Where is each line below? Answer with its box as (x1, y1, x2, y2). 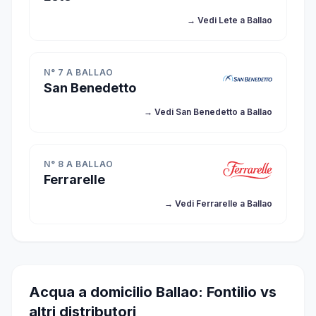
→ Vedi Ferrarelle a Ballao (164, 198, 272, 209)
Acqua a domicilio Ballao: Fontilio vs (29, 284, 276, 300)
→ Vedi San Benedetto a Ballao (144, 107, 272, 117)
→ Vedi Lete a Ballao (187, 15, 272, 25)
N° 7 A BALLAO (44, 67, 114, 78)
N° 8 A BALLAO (44, 159, 114, 169)
